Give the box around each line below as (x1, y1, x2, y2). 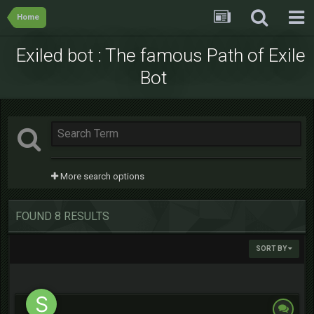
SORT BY (256, 245, 288, 252)
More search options (58, 171, 144, 182)
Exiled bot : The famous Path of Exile (15, 45, 306, 66)
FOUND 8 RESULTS (15, 210, 109, 223)
